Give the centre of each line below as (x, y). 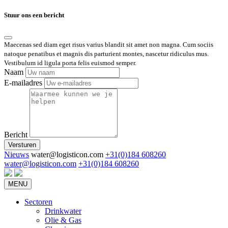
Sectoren (38, 202)
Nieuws (17, 155)
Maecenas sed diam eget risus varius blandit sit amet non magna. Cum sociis (109, 45)
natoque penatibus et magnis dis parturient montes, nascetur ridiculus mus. (106, 54)
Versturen (22, 145)
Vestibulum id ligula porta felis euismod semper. (70, 63)
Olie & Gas (63, 220)
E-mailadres (23, 83)
